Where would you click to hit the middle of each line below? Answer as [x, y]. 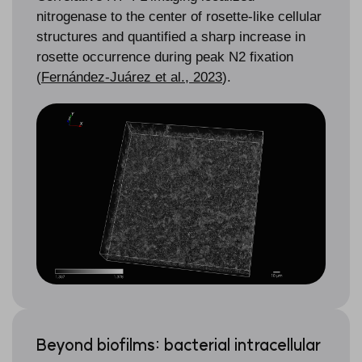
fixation [269, 57]
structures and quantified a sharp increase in [171, 37]
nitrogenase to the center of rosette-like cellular [179, 17]
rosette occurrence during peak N [137, 57]
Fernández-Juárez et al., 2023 [132, 78]
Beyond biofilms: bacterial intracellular [179, 344]
